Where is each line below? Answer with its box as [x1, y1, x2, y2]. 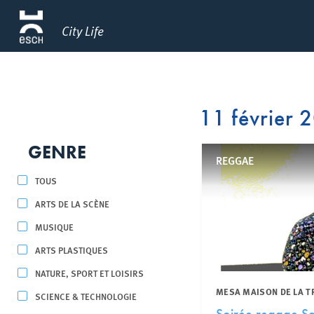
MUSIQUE [35, 220, 74, 233]
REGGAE [215, 152, 254, 168]
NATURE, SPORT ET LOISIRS [35, 266, 144, 280]
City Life [62, 22, 104, 39]
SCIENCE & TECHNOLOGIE [35, 289, 137, 303]
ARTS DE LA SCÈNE [35, 197, 109, 210]
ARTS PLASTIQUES [35, 243, 108, 257]
